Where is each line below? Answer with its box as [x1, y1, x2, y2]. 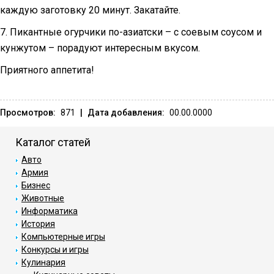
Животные [21, 193, 64, 203]
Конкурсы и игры [21, 244, 89, 254]
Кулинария [21, 257, 65, 267]
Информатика [21, 206, 78, 216]
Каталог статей [15, 135, 91, 149]
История [21, 218, 55, 229]
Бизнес [21, 180, 50, 190]
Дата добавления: [87, 107, 165, 117]
